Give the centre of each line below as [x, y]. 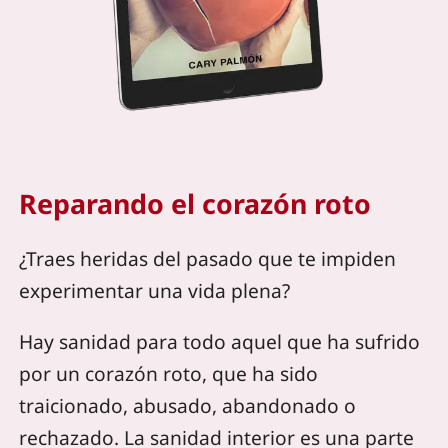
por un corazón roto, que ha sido [169, 373]
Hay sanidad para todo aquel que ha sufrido [220, 341]
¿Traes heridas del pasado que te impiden [208, 258]
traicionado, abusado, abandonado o [188, 405]
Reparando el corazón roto [195, 204]
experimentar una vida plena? [155, 290]
